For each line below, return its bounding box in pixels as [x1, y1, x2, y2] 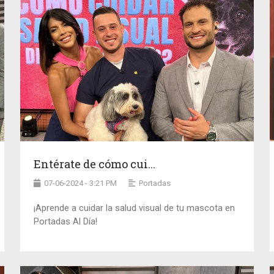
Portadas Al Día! [34, 217, 98, 228]
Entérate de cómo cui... [34, 157, 156, 172]
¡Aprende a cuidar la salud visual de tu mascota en [34, 203, 235, 214]
